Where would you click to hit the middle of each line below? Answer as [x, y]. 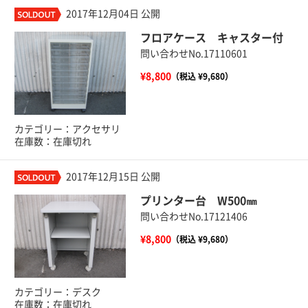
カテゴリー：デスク [58, 293]
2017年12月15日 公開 [113, 176]
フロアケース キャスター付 [211, 37]
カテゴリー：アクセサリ [67, 130]
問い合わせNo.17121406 [194, 216]
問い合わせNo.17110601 [194, 53]
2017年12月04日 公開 [113, 13]
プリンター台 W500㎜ [198, 200]
